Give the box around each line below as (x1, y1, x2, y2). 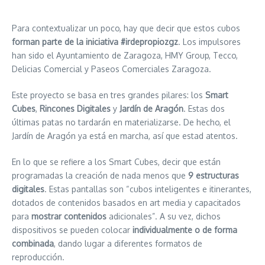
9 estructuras (188, 170, 239, 180)
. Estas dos (183, 103, 225, 114)
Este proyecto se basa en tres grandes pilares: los (12, 89, 205, 100)
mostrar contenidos (29, 211, 106, 221)
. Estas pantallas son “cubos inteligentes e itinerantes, (44, 183, 251, 194)
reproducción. (12, 251, 64, 262)
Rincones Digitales (40, 103, 111, 114)
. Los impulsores (178, 36, 241, 47)
